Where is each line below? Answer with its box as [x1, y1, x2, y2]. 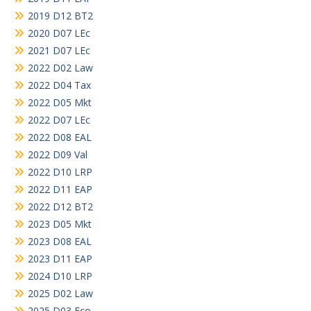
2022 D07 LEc [28, 113, 90, 127]
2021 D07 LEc [28, 44, 90, 58]
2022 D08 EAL [28, 131, 92, 144]
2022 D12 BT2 [28, 200, 93, 214]
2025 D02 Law [28, 287, 93, 301]
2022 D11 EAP [28, 183, 92, 196]
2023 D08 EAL [28, 235, 92, 249]
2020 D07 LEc [28, 26, 90, 40]
